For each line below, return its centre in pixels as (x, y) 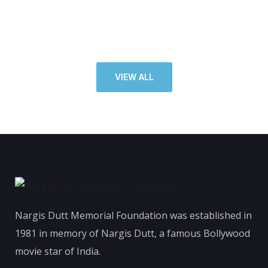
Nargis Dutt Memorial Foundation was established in (133, 215)
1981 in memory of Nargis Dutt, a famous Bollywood (133, 233)
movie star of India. (58, 251)
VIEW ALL (134, 77)
